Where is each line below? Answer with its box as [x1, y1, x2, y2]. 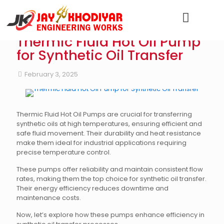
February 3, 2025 [24, 69, 78, 79]
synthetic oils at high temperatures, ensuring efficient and [16, 119, 202, 128]
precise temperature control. [16, 147, 111, 157]
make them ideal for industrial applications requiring [16, 138, 186, 147]
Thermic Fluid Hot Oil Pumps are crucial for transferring [16, 109, 192, 119]
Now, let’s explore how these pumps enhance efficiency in [16, 210, 204, 219]
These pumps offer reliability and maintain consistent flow [16, 164, 203, 174]
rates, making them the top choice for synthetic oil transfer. [16, 174, 206, 183]
